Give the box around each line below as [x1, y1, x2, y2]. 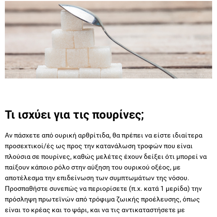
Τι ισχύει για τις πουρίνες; [5, 108, 144, 122]
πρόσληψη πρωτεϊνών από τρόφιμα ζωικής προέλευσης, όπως [5, 195, 200, 203]
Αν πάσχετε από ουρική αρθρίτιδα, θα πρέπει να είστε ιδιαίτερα [5, 131, 202, 139]
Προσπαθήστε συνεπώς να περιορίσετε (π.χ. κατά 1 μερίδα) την [5, 185, 202, 193]
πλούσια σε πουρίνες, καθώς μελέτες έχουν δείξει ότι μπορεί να [5, 153, 207, 161]
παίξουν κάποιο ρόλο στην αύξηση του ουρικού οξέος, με [5, 163, 181, 171]
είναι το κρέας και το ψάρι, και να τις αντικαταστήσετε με [5, 206, 185, 214]
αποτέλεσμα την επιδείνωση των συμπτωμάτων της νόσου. [5, 174, 189, 182]
